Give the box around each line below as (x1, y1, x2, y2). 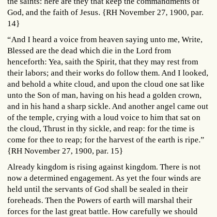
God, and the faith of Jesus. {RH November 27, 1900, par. (7, 7, 203, 17)
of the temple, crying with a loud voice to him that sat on (7, 112, 201, 122)
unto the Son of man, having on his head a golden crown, (7, 90, 201, 100)
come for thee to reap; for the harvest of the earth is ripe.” (7, 135, 204, 144)
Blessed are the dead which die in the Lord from (7, 46, 171, 55)
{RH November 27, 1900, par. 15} (7, 146, 123, 155)
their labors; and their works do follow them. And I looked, (7, 68, 208, 77)
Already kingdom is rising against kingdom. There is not (7, 162, 201, 171)
